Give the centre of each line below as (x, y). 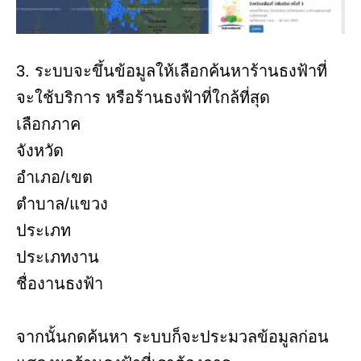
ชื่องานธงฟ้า (60, 284)
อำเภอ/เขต (54, 178)
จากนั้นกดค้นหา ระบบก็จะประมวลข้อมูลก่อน (172, 337)
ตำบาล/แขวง (62, 204)
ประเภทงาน (58, 257)
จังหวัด (40, 151)
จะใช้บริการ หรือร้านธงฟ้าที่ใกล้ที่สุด (143, 98)
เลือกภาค (48, 124)
